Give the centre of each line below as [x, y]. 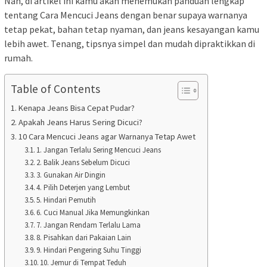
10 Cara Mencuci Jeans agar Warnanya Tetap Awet [107, 137]
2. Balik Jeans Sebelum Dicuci [83, 163]
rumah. [18, 58]
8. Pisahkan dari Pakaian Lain [84, 238]
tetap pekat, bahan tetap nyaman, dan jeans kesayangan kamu [132, 30]
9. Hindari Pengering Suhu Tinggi [89, 250]
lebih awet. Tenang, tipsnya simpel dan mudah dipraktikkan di [130, 44]
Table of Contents [55, 89]
